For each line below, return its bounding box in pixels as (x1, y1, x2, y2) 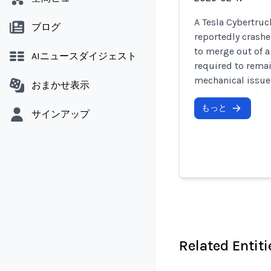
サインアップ (31, 108, 90, 120)
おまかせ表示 (31, 79, 90, 91)
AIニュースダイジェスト (31, 50, 137, 62)
